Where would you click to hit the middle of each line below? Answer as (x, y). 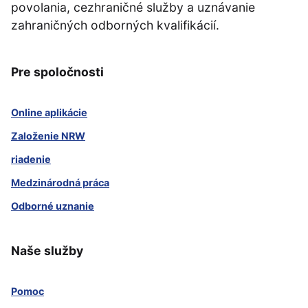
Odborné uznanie (53, 206)
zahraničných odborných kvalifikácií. (115, 25)
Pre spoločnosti (57, 71)
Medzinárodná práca (60, 182)
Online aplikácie (49, 112)
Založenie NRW (48, 135)
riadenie (31, 159)
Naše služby (47, 250)
